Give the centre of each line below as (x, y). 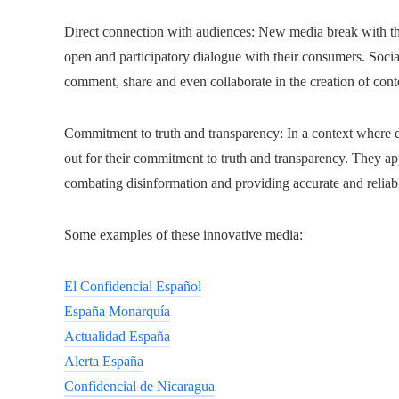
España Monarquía (117, 311)
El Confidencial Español (133, 286)
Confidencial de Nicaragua (139, 386)
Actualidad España (117, 336)
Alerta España (104, 361)
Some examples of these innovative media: (183, 235)
